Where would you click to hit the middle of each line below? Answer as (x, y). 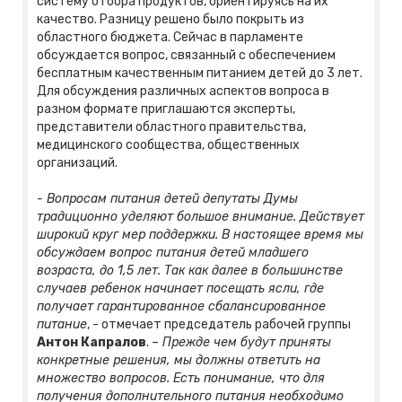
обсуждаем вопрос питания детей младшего (173, 253)
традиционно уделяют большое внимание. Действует (201, 217)
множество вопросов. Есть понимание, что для (181, 379)
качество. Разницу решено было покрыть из (170, 20)
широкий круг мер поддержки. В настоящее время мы (200, 235)
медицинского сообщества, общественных (168, 145)
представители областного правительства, (171, 127)
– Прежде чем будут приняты (241, 343)
